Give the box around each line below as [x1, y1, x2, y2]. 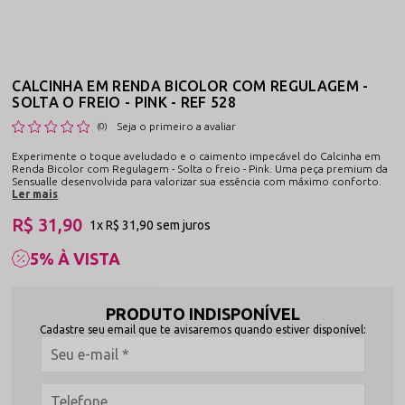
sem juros [156, 218, 212, 233]
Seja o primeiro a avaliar [117, 119, 237, 132]
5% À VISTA [30, 249, 121, 268]
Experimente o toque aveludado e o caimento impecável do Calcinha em [12, 149, 381, 162]
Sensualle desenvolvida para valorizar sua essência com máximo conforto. [12, 174, 382, 187]
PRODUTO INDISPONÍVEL [105, 304, 300, 323]
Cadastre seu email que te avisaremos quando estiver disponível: [39, 323, 366, 335]
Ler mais [12, 187, 59, 200]
